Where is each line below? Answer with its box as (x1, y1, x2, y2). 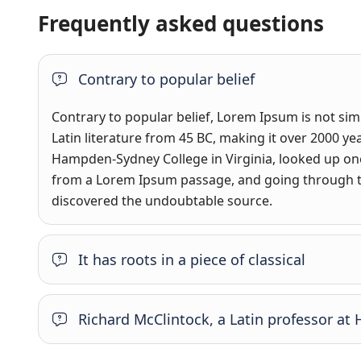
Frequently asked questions (38, 9, 324, 38)
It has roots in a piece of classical (78, 250, 305, 269)
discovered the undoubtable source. (52, 192, 272, 210)
